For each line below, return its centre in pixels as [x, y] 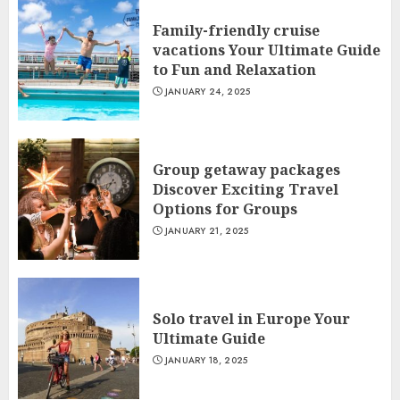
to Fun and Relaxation [234, 70]
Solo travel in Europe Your [251, 319]
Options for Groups [225, 209]
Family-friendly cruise [236, 30]
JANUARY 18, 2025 [206, 360]
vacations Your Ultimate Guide [267, 50]
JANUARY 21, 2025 [207, 231]
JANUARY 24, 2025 [208, 92]
